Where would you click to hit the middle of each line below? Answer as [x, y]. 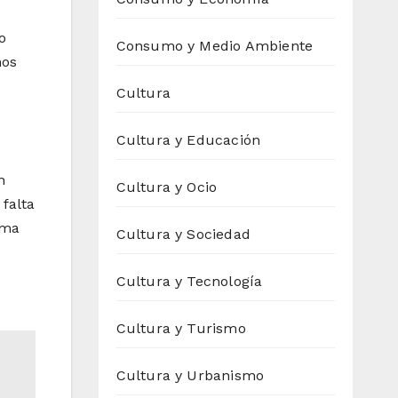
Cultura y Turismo [181, 329]
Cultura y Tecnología [189, 282]
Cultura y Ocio [167, 187]
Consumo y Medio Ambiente [215, 46]
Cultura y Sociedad [183, 235]
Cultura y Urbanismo [190, 376]
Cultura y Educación [188, 140]
